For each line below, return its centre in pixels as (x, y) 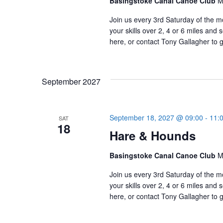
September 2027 (71, 81)
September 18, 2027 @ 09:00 (156, 117)
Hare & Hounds (152, 135)
